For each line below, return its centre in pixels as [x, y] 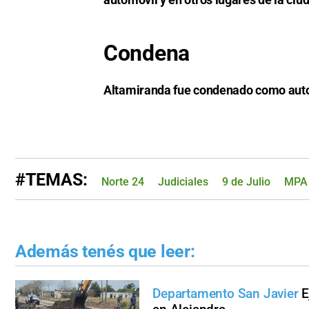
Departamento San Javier [226, 293]
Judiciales [183, 182]
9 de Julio [246, 182]
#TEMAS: [51, 180]
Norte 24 [123, 182]
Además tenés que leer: [105, 252]
